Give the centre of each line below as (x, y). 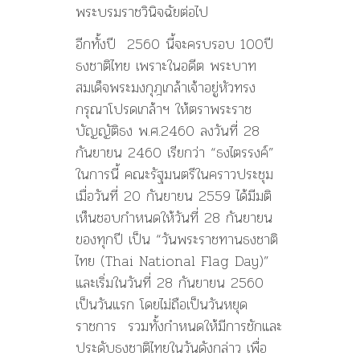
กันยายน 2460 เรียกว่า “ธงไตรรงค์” (175, 153)
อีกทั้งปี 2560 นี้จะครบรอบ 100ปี (174, 44)
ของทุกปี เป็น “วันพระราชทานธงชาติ (177, 239)
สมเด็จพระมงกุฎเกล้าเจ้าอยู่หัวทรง (166, 88)
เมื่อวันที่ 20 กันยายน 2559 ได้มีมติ (174, 196)
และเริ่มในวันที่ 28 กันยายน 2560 (170, 283)
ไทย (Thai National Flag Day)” (172, 261)
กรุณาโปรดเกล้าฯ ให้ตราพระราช (164, 109)
